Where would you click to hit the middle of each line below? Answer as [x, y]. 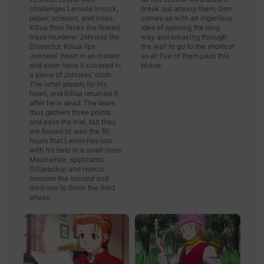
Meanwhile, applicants [67, 159]
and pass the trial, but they [73, 121]
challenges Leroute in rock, [74, 8]
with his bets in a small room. [76, 150]
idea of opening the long [180, 27]
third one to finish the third [72, 187]
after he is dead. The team [72, 103]
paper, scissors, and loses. [72, 18]
